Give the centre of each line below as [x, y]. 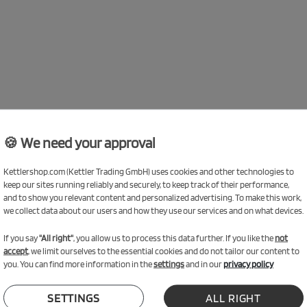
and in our [204, 263]
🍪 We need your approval [79, 142]
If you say [21, 237]
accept [16, 250]
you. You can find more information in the [78, 263]
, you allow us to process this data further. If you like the [174, 237]
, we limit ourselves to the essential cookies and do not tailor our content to [164, 250]
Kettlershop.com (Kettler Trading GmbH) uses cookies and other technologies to [149, 171]
